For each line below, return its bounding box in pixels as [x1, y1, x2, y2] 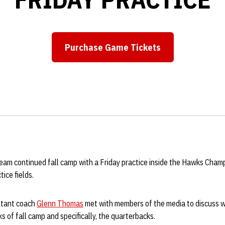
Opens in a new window [111, 47, 207, 59]
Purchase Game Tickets [64, 41, 161, 53]
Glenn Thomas [37, 198, 83, 208]
